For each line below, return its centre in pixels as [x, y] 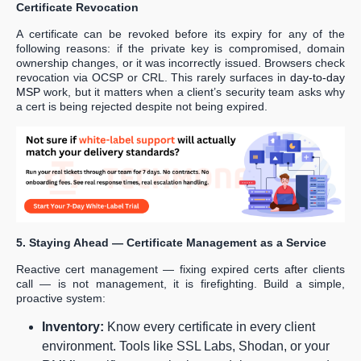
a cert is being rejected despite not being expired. [142, 107]
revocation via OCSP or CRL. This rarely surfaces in [153, 78]
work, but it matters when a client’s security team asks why [193, 92]
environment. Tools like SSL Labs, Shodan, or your [186, 346]
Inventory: [73, 327]
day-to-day [317, 78]
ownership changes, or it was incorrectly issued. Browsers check [180, 63]
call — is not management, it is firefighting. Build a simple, [180, 284]
